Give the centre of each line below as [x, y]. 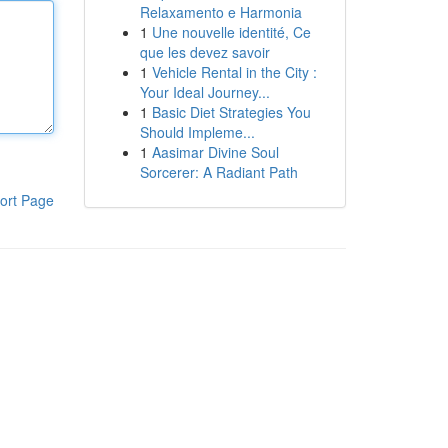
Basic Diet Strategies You [231, 112]
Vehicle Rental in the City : [234, 72]
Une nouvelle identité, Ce [231, 32]
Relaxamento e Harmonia [220, 12]
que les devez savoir [204, 52]
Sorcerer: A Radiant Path [218, 172]
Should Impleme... [197, 132]
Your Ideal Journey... [204, 92]
